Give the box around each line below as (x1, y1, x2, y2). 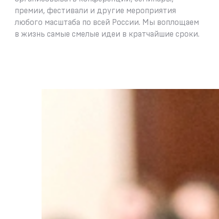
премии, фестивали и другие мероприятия (15, 7, 176, 15)
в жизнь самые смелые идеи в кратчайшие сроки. (15, 30, 201, 39)
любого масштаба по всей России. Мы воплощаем (15, 19, 199, 27)
